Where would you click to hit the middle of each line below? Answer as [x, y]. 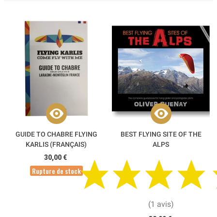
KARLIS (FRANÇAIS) [56, 144]
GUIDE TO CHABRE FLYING [56, 134]
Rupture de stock [56, 170]
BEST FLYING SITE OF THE [161, 134]
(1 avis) [161, 204]
